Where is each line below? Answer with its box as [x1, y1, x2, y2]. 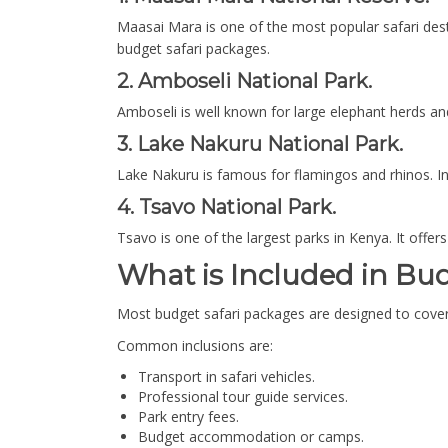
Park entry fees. [138, 406, 239, 426]
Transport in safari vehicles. [138, 366, 315, 386]
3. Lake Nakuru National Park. [117, 131, 403, 156]
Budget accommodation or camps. [138, 426, 364, 446]
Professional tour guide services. [138, 386, 348, 406]
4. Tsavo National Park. [117, 194, 336, 219]
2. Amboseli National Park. [117, 68, 372, 93]
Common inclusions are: [117, 335, 273, 355]
